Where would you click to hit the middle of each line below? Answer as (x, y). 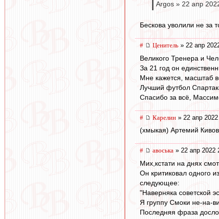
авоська (163, 151)
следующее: (160, 183)
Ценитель (165, 45)
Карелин (164, 117)
